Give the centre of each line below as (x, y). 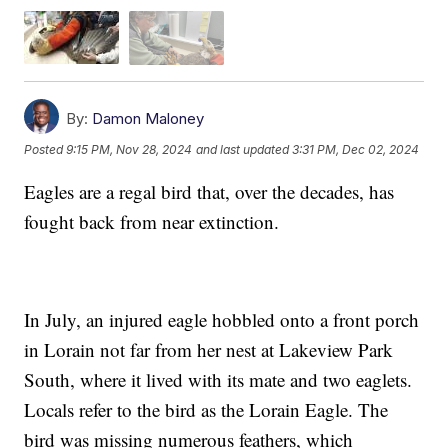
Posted (45, 150)
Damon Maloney (148, 118)
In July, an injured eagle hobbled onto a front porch (222, 319)
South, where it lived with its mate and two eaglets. (218, 379)
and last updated (243, 150)
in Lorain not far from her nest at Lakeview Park (209, 349)
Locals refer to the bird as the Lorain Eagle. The (206, 409)
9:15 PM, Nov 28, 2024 (129, 150)
